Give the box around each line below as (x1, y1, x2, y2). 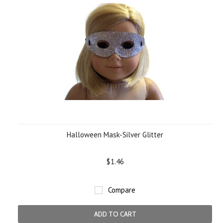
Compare (108, 185, 135, 195)
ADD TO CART (94, 210, 136, 218)
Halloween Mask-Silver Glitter (67, 130, 163, 139)
